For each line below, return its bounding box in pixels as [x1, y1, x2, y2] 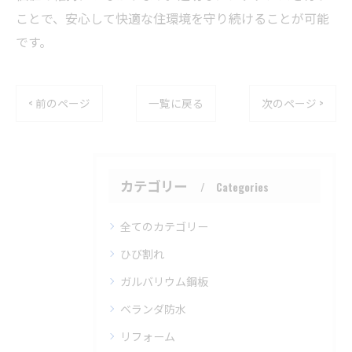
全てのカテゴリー [120, 218, 208, 234]
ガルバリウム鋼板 [120, 273, 208, 289]
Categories [216, 179, 269, 195]
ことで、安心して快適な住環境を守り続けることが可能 [16, 9, 329, 27]
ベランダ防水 [120, 300, 186, 317]
